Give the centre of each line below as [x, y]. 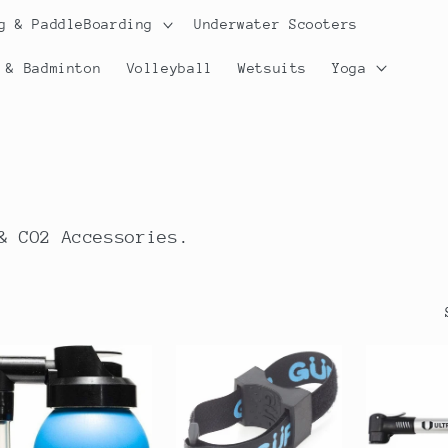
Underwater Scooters [276, 24]
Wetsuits [273, 67]
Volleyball [169, 67]
